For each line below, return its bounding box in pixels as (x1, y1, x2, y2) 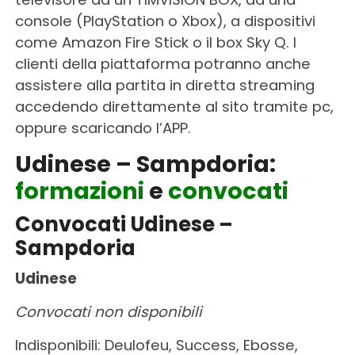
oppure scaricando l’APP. (14, 117, 191, 138)
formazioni (14, 174, 144, 207)
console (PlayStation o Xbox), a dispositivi (14, 10, 315, 31)
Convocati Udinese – (14, 209, 233, 239)
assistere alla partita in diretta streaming (14, 74, 315, 95)
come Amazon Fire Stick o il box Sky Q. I (14, 32, 296, 52)
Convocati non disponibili (14, 301, 202, 322)
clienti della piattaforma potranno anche (14, 53, 311, 74)
